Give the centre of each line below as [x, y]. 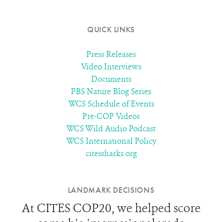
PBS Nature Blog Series [111, 91]
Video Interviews [111, 67]
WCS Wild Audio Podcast [111, 129]
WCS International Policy [111, 141]
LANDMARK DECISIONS [111, 190]
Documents [111, 79]
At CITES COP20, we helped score [111, 208]
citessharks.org [111, 153]
